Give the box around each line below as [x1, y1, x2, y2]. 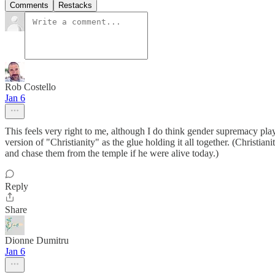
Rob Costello [5, 81, 56, 92]
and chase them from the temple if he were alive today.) [5, 147, 219, 158]
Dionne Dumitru [5, 234, 69, 246]
